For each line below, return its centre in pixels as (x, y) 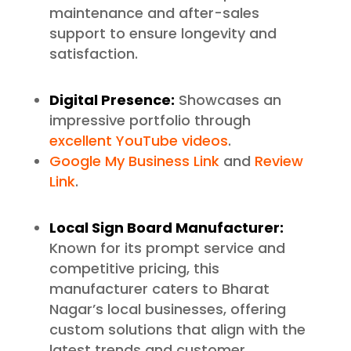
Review (277, 161)
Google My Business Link (134, 161)
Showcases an (228, 100)
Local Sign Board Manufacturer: (166, 228)
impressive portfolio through (150, 121)
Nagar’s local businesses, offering (167, 309)
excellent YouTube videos (138, 141)
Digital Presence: (112, 100)
